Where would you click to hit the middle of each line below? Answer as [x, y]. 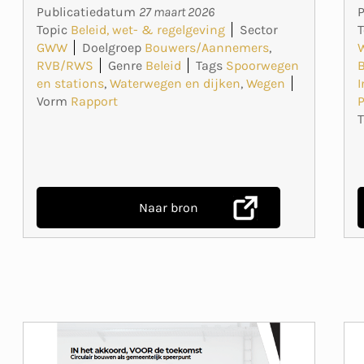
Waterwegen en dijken [175, 83]
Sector [258, 29]
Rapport [94, 101]
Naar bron [169, 207]
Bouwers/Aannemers [206, 47]
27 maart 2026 [176, 11]
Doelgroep [111, 47]
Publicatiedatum [87, 11]
